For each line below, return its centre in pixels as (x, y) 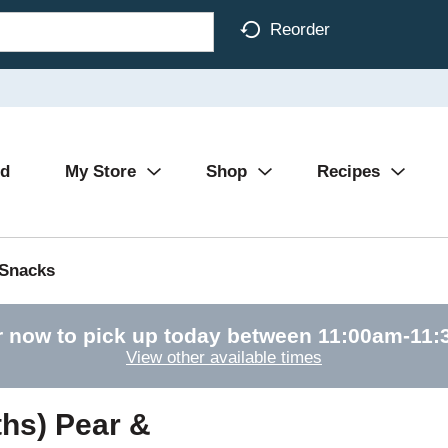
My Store (100, 171)
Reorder (300, 29)
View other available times (224, 357)
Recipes (348, 171)
